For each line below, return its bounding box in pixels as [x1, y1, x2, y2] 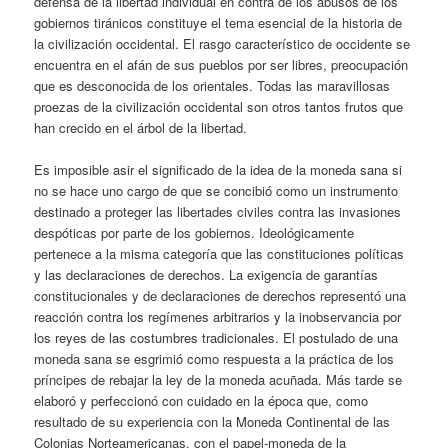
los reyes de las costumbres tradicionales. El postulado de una [34, 328, 399, 348]
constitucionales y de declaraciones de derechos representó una [34, 286, 407, 306]
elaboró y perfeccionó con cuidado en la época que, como [34, 391, 369, 411]
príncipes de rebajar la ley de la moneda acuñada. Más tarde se [34, 370, 403, 390]
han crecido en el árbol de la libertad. [34, 117, 248, 137]
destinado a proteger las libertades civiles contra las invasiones [34, 202, 402, 222]
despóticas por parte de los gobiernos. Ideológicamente [34, 223, 355, 243]
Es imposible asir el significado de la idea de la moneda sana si [34, 160, 403, 180]
